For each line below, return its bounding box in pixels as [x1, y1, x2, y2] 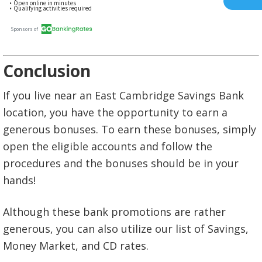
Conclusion [3, 59, 91, 82]
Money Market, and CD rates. [3, 238, 149, 253]
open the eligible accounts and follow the [3, 139, 212, 153]
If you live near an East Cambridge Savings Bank [3, 88, 244, 102]
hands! [3, 173, 36, 187]
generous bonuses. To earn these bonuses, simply [3, 122, 256, 136]
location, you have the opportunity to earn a [3, 105, 227, 119]
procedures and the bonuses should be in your [3, 156, 239, 170]
